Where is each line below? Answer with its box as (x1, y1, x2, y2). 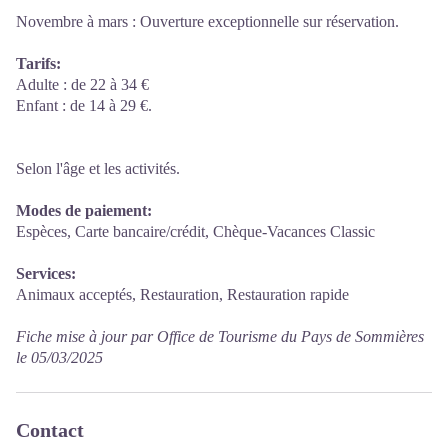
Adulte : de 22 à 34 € (16, 76, 149, 93)
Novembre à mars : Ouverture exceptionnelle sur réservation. (16, 13, 399, 30)
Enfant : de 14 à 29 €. (16, 97, 152, 114)
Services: (16, 265, 76, 282)
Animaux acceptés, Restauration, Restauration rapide (16, 286, 349, 303)
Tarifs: (16, 55, 61, 72)
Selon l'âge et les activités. (16, 160, 180, 177)
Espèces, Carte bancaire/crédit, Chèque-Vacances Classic (16, 223, 375, 240)
